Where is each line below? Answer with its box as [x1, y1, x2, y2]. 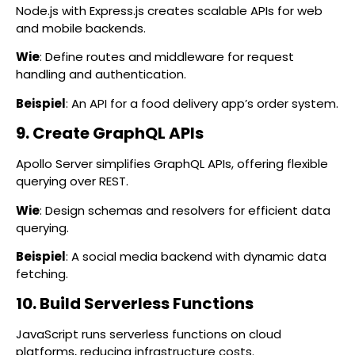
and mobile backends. [16, 19, 146, 36]
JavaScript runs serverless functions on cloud [16, 326, 281, 343]
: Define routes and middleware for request [40, 48, 294, 66]
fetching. [16, 265, 68, 282]
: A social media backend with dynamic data [66, 247, 326, 265]
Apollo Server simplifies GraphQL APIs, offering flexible [16, 155, 328, 173]
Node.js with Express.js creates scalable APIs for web [16, 2, 323, 19]
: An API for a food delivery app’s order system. [66, 94, 338, 112]
